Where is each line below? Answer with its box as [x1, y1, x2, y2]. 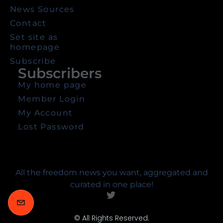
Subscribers [18, 65, 102, 82]
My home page [18, 80, 87, 90]
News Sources [10, 4, 75, 14]
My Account [18, 108, 73, 118]
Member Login [18, 94, 86, 104]
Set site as [10, 32, 58, 42]
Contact [10, 18, 47, 28]
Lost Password [18, 122, 85, 132]
